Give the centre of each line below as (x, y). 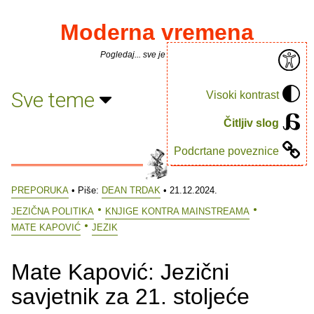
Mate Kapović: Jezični (120, 272)
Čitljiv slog (251, 123)
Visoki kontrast (243, 95)
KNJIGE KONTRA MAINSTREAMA (178, 211)
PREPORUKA (40, 190)
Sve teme (55, 100)
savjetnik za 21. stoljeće (130, 296)
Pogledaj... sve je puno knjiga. (157, 55)
